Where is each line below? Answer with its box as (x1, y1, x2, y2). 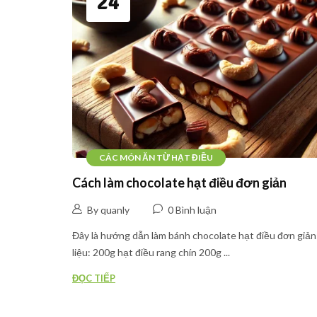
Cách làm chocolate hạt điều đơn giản (72, 175, 287, 191)
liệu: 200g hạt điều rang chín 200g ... (72, 246, 230, 258)
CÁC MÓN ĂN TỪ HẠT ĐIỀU (99, 152, 213, 163)
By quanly (87, 203, 129, 216)
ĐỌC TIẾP (72, 272, 115, 284)
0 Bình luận (168, 203, 217, 216)
